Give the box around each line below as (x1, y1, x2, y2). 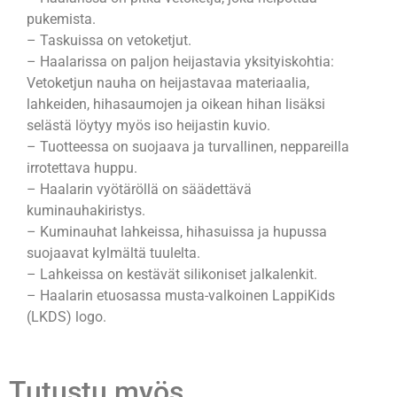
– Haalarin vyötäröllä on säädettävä (27, 181, 252, 198)
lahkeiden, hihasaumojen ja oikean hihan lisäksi (27, 96, 325, 113)
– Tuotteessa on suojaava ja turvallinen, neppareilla (27, 138, 349, 156)
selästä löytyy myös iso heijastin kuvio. (27, 117, 270, 135)
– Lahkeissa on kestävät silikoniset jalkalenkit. (27, 266, 317, 284)
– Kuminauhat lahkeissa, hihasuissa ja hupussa (27, 223, 327, 241)
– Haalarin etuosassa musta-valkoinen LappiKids (27, 287, 335, 305)
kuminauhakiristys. (27, 202, 145, 220)
